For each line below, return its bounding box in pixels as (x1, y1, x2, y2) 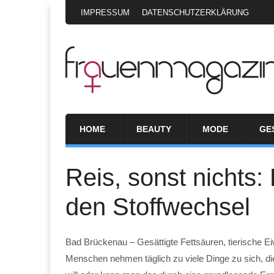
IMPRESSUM (81, 8, 130, 17)
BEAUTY (136, 124, 171, 134)
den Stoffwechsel (65, 193, 250, 220)
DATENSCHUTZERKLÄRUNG (142, 8, 249, 17)
